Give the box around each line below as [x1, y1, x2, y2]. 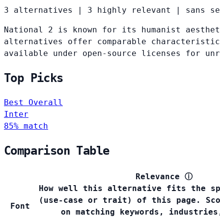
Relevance [136, 172, 180, 182]
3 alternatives [4, 5, 73, 15]
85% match [4, 121, 48, 131]
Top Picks [4, 71, 63, 85]
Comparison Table [4, 144, 110, 158]
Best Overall [4, 98, 63, 108]
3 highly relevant [87, 5, 171, 15]
